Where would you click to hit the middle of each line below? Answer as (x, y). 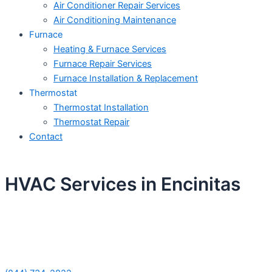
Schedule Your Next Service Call (136, 224)
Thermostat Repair (91, 122)
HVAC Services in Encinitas (123, 184)
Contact (46, 137)
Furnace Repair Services (103, 64)
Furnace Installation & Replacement (126, 79)
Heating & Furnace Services (110, 49)
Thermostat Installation (101, 108)
